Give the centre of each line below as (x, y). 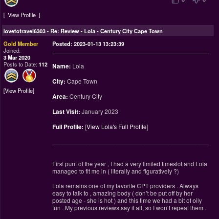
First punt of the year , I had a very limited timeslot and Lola (130, 163)
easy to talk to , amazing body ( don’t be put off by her (122, 193)
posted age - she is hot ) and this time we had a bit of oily (127, 200)
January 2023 (99, 111)
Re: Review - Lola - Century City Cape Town (107, 31)
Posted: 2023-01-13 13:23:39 (88, 43)
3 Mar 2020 (17, 57)
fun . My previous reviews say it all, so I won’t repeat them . (129, 207)
